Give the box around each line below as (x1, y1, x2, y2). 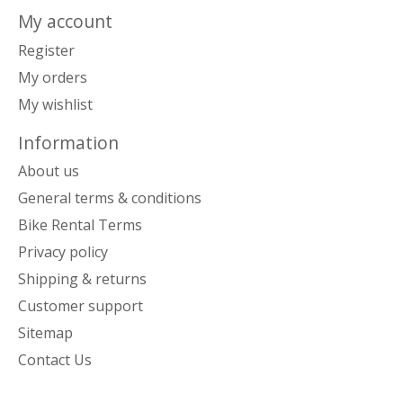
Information (18, 130, 119, 155)
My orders (18, 67, 87, 87)
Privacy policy (18, 242, 108, 263)
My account (18, 9, 112, 33)
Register (18, 40, 75, 60)
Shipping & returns (18, 269, 147, 290)
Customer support (18, 296, 143, 317)
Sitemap (18, 323, 73, 344)
